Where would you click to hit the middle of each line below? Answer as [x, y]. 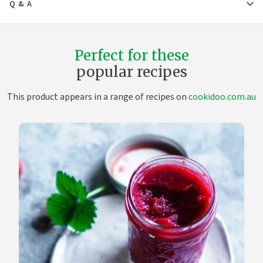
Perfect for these [131, 55]
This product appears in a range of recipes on [98, 97]
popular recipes [131, 72]
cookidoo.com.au [222, 97]
